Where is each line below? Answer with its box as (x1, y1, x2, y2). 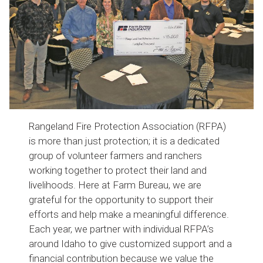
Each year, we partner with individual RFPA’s (29, 222, 214, 235)
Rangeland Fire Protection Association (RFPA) (29, 120, 227, 132)
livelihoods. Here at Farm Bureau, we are (29, 178, 202, 191)
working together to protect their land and (29, 164, 207, 176)
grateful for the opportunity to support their (29, 193, 214, 205)
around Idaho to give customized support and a (29, 237, 232, 249)
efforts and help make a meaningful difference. (29, 208, 230, 220)
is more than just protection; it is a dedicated (29, 134, 220, 147)
